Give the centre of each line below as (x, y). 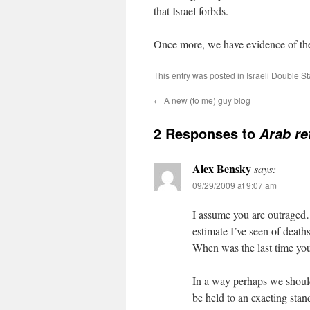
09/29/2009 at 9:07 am (235, 185)
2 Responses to (207, 133)
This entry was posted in (200, 75)
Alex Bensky (222, 168)
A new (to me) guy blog (206, 100)
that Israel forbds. (191, 11)
